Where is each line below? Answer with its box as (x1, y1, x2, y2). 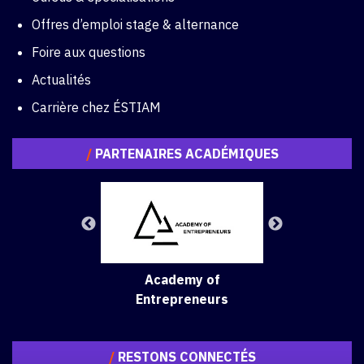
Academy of (144, 271, 220, 288)
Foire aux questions (32, 44, 145, 61)
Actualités (32, 71, 91, 89)
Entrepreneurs (136, 291, 228, 308)
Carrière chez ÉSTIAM (32, 99, 161, 116)
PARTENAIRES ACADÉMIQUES (91, 145, 279, 162)
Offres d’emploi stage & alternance (32, 16, 239, 33)
